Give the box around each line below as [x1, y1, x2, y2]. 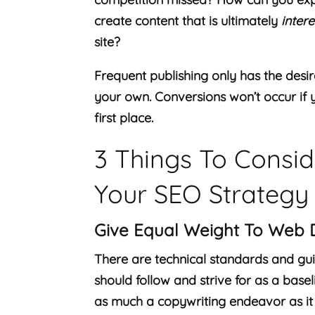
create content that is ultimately [94, 13, 282, 30]
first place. [94, 110, 161, 127]
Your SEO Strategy [94, 178, 309, 210]
